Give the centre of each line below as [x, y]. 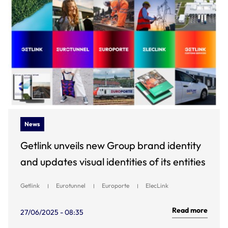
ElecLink [157, 186]
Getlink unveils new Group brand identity [111, 145]
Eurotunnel [71, 186]
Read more [190, 210]
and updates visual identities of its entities [113, 162]
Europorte [116, 186]
